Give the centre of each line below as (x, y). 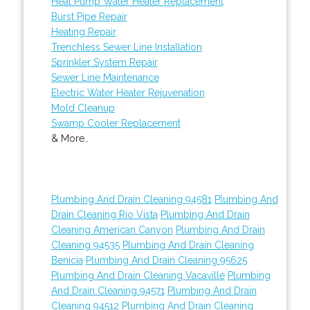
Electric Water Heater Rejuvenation (128, 92)
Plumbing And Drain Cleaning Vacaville (138, 275)
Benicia (67, 260)
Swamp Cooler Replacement (116, 123)
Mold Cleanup (83, 108)
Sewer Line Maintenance (105, 77)
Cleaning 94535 (85, 245)
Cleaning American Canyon (112, 229)
